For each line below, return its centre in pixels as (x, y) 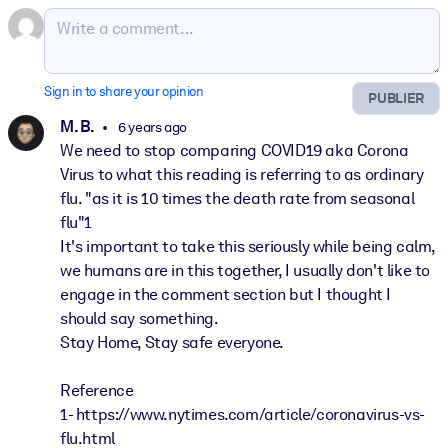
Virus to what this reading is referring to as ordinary (242, 175)
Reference (97, 391)
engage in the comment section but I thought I (226, 295)
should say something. (139, 319)
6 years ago (151, 127)
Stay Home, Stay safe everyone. (172, 343)
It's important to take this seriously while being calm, (248, 247)
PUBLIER (396, 98)
